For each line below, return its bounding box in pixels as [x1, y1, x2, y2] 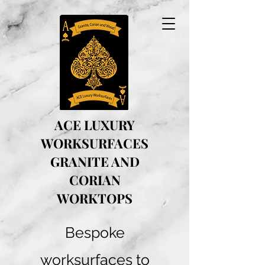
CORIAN [69, 171, 121, 189]
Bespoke [64, 224, 125, 241]
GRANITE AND [50, 153, 140, 170]
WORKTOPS [57, 189, 132, 207]
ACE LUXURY [54, 116, 135, 134]
